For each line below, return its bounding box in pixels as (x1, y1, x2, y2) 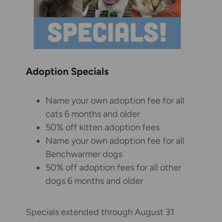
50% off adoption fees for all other (46, 162, 181, 173)
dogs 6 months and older (46, 175, 143, 187)
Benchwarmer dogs (46, 149, 122, 160)
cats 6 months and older (46, 109, 140, 120)
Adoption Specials (26, 65, 109, 77)
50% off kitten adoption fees (46, 122, 160, 133)
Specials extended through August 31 (26, 207, 174, 218)
